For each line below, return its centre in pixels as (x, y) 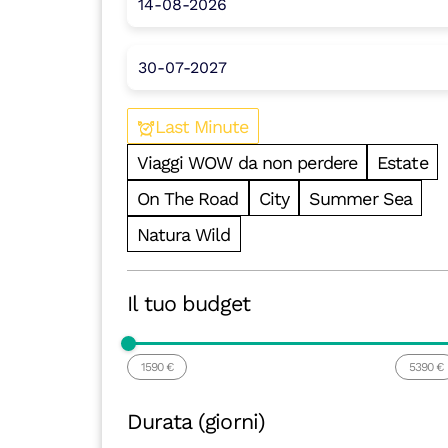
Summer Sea (361, 198)
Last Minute (201, 126)
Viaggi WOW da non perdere (246, 162)
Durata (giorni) (195, 421)
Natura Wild (183, 234)
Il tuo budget (188, 303)
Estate (402, 162)
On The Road (187, 198)
